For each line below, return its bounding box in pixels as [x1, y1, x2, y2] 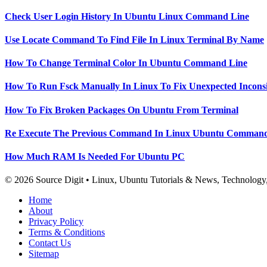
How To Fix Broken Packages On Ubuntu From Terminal [5, 104, 238, 115]
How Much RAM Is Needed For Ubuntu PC [5, 151, 185, 162]
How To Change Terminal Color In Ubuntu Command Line [5, 58, 247, 69]
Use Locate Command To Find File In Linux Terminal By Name [5, 34, 264, 45]
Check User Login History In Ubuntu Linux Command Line [5, 11, 249, 21]
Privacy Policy [29, 216, 83, 227]
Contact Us [29, 238, 71, 249]
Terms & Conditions [29, 227, 105, 238]
